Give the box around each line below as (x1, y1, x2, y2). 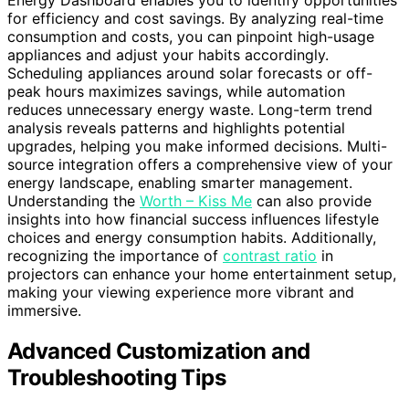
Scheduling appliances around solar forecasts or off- (7, 64, 372, 83)
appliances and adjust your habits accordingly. (7, 46, 329, 65)
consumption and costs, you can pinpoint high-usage (7, 27, 374, 47)
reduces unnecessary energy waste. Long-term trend (7, 100, 372, 120)
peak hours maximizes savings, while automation (7, 82, 345, 101)
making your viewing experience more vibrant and (7, 283, 354, 302)
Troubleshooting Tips (7, 364, 225, 392)
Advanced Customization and (7, 338, 310, 365)
